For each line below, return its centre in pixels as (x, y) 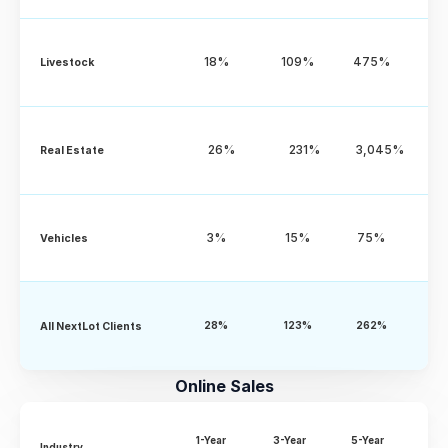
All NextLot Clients (91, 326)
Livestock (67, 62)
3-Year (290, 440)
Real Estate (72, 150)
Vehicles (64, 238)
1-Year (211, 440)
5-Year (369, 440)
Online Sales (224, 386)
